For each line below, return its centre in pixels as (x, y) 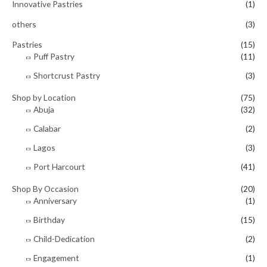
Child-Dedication (64, 239)
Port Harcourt (59, 167)
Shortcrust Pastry (67, 76)
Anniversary (55, 200)
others (24, 24)
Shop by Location (44, 97)
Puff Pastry (54, 57)
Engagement (56, 258)
